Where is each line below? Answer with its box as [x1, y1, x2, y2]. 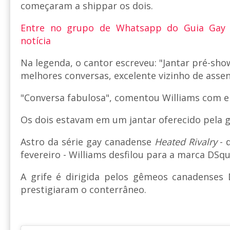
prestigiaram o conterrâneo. [21, 183, 146, 196]
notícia [21, 34, 51, 47]
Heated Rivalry [154, 136, 217, 148]
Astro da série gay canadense [21, 136, 155, 148]
